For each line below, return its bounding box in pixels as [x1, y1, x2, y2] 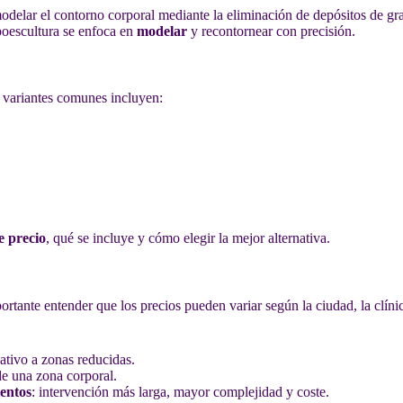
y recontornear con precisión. [187, 22, 355, 39]
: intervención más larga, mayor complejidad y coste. [31, 384, 329, 400]
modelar [137, 22, 187, 39]
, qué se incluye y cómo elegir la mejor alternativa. [46, 230, 330, 246]
